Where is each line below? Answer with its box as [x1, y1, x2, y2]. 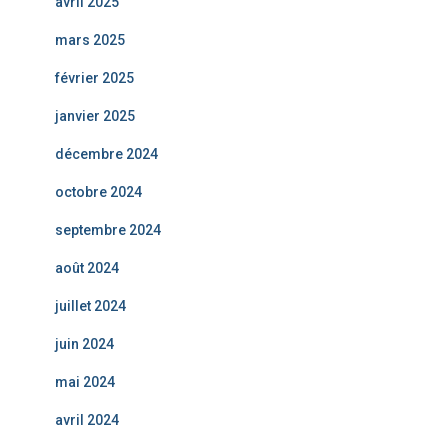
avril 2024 [55, 412, 119, 429]
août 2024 [55, 260, 119, 277]
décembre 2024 [55, 146, 158, 163]
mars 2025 [55, 32, 125, 49]
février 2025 [55, 70, 134, 87]
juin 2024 [55, 336, 114, 353]
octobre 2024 [55, 184, 142, 201]
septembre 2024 [55, 222, 161, 239]
